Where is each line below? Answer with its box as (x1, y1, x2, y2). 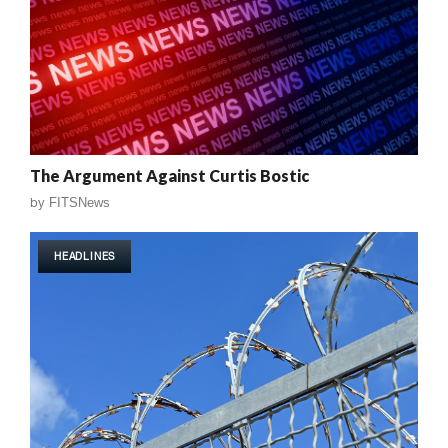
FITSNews (49, 195, 110, 211)
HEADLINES (54, 250, 116, 263)
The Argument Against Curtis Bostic (30, 166, 309, 186)
